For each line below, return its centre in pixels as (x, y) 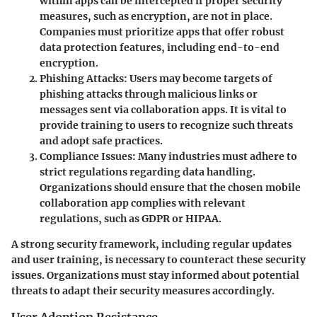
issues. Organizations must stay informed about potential (155, 275)
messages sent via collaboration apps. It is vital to (163, 109)
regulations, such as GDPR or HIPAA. (131, 218)
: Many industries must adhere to (215, 156)
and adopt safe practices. (101, 140)
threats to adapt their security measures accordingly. (143, 290)
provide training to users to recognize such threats (166, 125)
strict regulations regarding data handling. (148, 172)
